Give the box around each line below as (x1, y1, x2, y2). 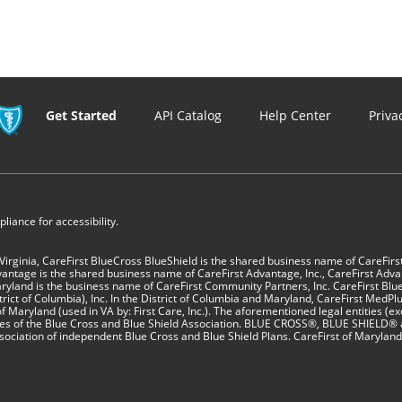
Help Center (259, 107, 331, 124)
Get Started (46, 107, 117, 124)
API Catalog (154, 107, 222, 124)
